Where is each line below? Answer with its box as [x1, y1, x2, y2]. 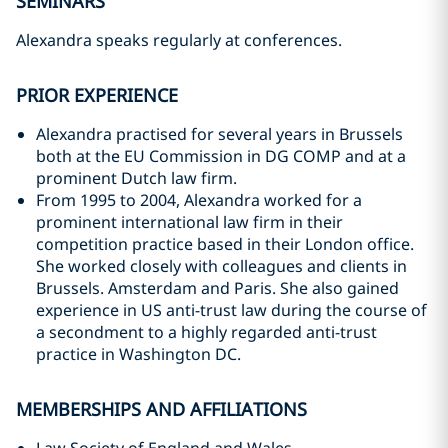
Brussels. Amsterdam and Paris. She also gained [36, 277, 399, 299]
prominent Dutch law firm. [36, 167, 237, 189]
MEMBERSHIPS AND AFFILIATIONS [16, 397, 307, 421]
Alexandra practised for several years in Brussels [36, 123, 403, 145]
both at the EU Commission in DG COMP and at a [36, 145, 406, 167]
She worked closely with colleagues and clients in [36, 255, 407, 277]
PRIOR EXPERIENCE [16, 83, 178, 107]
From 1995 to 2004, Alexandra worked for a [36, 189, 362, 211]
